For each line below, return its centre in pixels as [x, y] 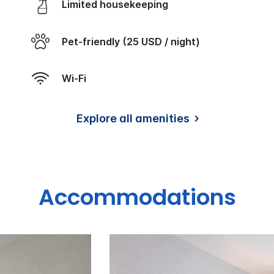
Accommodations [137, 198]
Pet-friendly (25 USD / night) [134, 41]
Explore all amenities [133, 118]
